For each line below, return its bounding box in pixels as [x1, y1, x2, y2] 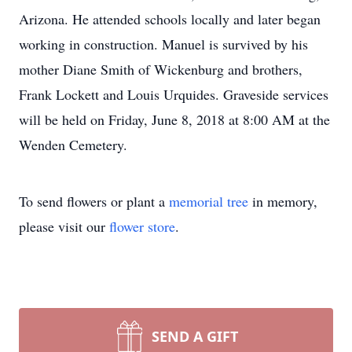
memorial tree [169, 192, 248, 211]
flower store [109, 217, 175, 236]
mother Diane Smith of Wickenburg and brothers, [19, 60, 302, 79]
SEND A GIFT [152, 327, 238, 346]
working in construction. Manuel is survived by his [19, 35, 308, 53]
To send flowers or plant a [19, 192, 169, 211]
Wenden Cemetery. [19, 135, 127, 154]
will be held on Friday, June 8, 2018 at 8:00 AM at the [19, 110, 330, 129]
